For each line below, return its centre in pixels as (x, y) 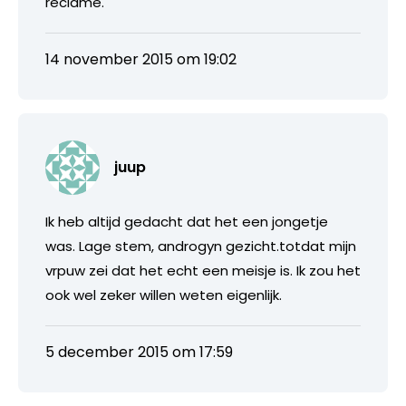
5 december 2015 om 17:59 (139, 352)
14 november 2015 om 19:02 (141, 59)
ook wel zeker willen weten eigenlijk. (164, 295)
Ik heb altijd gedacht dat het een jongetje (187, 221)
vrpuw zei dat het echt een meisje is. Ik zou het (203, 270)
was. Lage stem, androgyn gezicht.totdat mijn (201, 246)
